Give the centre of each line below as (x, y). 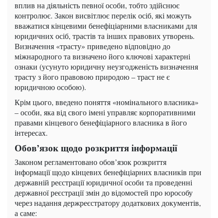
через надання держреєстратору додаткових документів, (108, 203)
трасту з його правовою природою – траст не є (92, 77)
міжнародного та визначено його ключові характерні (102, 56)
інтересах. (31, 133)
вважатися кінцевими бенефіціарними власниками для (106, 26)
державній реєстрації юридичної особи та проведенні (103, 182)
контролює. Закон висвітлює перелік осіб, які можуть (103, 16)
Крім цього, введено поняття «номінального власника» (107, 102)
